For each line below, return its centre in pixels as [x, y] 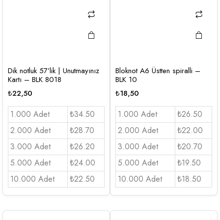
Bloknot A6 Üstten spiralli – [158, 70]
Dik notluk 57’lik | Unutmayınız [54, 70]
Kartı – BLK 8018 [35, 79]
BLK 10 [126, 79]
